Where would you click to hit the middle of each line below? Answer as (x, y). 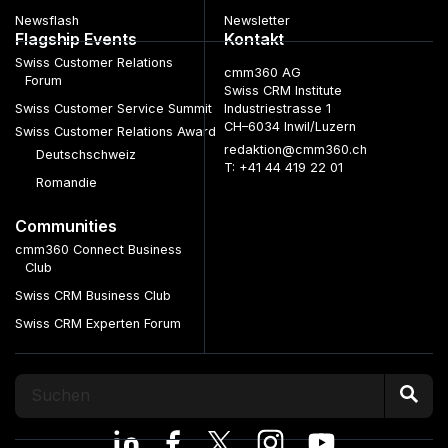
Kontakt (254, 38)
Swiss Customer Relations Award (115, 131)
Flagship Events (76, 38)
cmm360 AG (262, 72)
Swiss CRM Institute (283, 90)
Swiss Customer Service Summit (113, 108)
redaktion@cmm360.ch (295, 149)
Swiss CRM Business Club (93, 295)
